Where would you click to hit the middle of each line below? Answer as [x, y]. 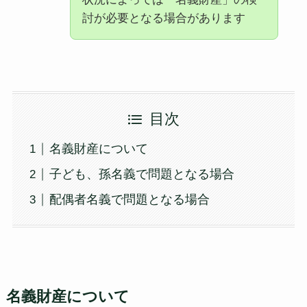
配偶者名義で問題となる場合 [129, 200]
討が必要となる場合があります [163, 18]
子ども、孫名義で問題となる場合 [142, 174]
